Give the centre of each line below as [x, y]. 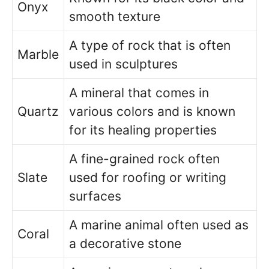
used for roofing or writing [148, 177]
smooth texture [115, 16]
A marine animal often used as [159, 225]
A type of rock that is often [150, 45]
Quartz [38, 111]
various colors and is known [152, 111]
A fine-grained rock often [144, 159]
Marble [38, 54]
